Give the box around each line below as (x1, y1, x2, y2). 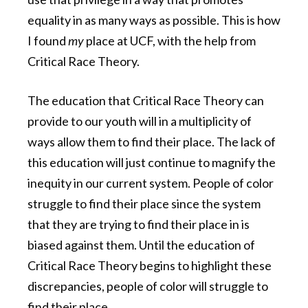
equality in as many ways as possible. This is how (27, 12, 280, 28)
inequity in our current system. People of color (27, 175, 274, 191)
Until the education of (139, 237, 255, 253)
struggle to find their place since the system (27, 196, 261, 212)
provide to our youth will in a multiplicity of (27, 113, 252, 129)
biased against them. (27, 237, 139, 253)
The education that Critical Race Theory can (27, 93, 264, 109)
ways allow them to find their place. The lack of (27, 134, 276, 150)
